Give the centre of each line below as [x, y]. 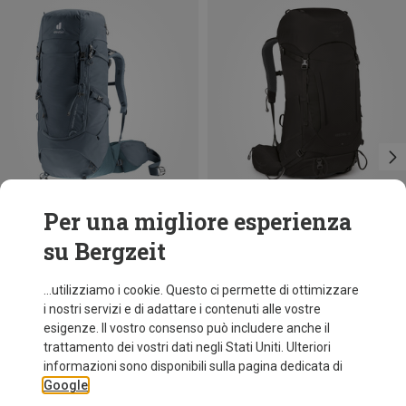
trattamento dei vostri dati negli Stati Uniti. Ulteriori [187, 347]
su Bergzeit [105, 251]
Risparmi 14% [246, 245]
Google [66, 385]
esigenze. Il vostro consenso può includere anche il [187, 328]
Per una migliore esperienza [198, 222]
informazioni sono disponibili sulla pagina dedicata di [193, 366]
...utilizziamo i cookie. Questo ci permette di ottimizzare [201, 290]
